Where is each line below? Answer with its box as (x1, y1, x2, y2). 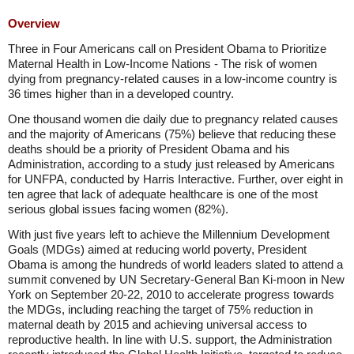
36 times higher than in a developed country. (8, 87, 234, 100)
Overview (8, 17, 60, 30)
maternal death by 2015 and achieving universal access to (8, 318, 307, 331)
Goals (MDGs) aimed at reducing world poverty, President (8, 243, 307, 256)
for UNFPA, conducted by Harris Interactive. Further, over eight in (8, 172, 343, 186)
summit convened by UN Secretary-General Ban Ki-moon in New (8, 273, 345, 286)
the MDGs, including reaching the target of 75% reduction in (8, 303, 313, 316)
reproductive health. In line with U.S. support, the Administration (8, 333, 332, 346)
